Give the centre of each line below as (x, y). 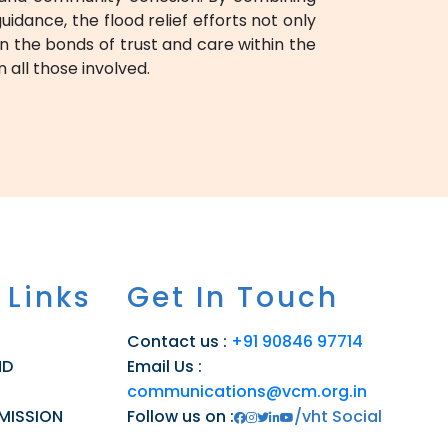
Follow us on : (180, 416)
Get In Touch (233, 297)
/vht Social (338, 416)
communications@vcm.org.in (247, 391)
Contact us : (179, 341)
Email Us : (164, 366)
